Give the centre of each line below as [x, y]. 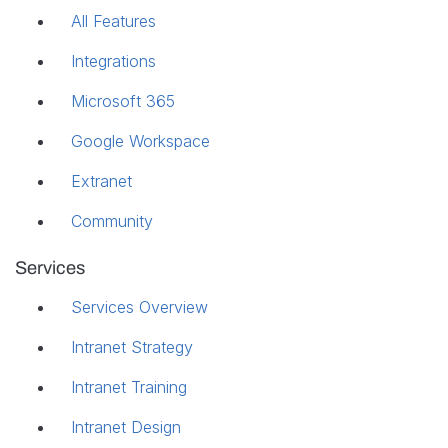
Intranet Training [129, 386]
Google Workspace [140, 140]
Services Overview [139, 306]
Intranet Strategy [132, 346]
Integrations [113, 60]
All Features [113, 20]
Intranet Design [126, 426]
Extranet [101, 180]
